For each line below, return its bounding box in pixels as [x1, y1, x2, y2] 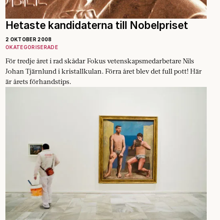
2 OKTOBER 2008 [5, 36, 52, 42]
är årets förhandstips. [5, 77, 71, 86]
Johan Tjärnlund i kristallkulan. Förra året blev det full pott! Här [5, 66, 202, 76]
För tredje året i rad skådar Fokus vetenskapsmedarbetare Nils [5, 56, 194, 65]
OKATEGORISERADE [5, 44, 58, 50]
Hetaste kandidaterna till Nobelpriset [5, 19, 188, 31]
